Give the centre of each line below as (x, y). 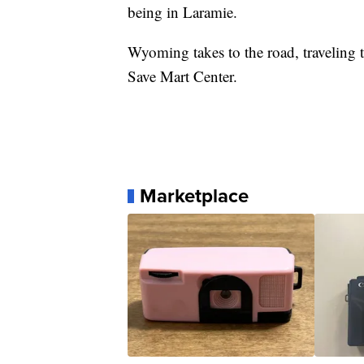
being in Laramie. (182, 12)
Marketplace (194, 196)
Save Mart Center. (182, 76)
